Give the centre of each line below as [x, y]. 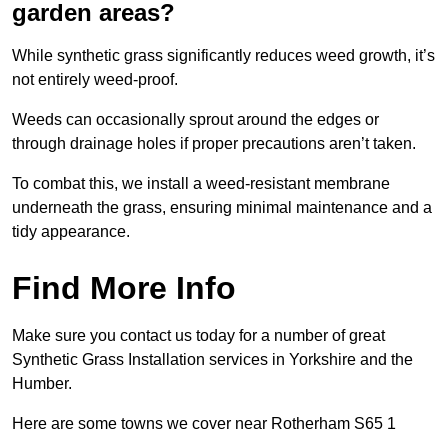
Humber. [42, 384]
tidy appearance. [71, 232]
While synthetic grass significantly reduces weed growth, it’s [223, 56]
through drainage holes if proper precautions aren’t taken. [214, 144]
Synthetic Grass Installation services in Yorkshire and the [212, 360]
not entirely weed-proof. [95, 80]
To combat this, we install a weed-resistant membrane [201, 184]
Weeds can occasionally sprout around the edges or [195, 120]
